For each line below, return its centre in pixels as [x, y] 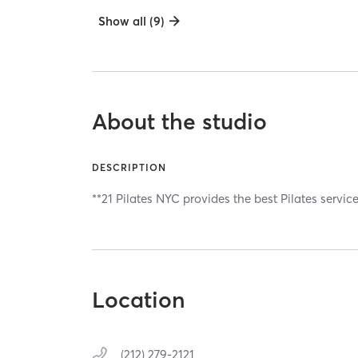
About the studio [180, 122]
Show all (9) [132, 22]
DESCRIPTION [129, 168]
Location [139, 299]
